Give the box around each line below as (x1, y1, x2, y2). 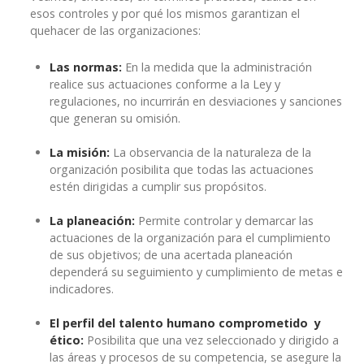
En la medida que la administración (122, 59, 312, 76)
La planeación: (50, 213, 135, 229)
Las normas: (50, 59, 122, 76)
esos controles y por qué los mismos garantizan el (30, 6, 300, 22)
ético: (50, 332, 84, 349)
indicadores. (50, 281, 114, 297)
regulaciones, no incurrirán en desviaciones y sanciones (50, 93, 342, 110)
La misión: (50, 145, 110, 161)
